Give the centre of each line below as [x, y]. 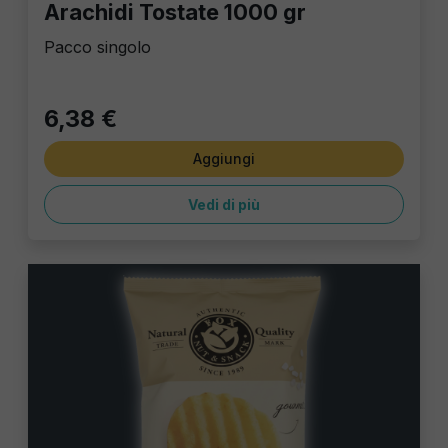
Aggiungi [224, 159]
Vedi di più [224, 205]
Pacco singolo [97, 47]
